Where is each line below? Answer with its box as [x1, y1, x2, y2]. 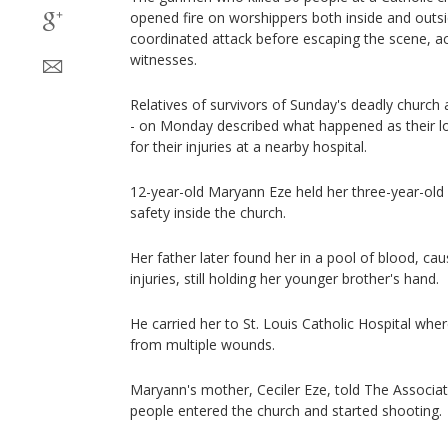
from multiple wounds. [130, 335, 275, 354]
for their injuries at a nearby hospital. [130, 137, 367, 156]
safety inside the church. [130, 203, 286, 222]
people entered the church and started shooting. [130, 401, 442, 420]
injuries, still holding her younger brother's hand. [130, 269, 439, 288]
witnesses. [130, 50, 197, 69]
